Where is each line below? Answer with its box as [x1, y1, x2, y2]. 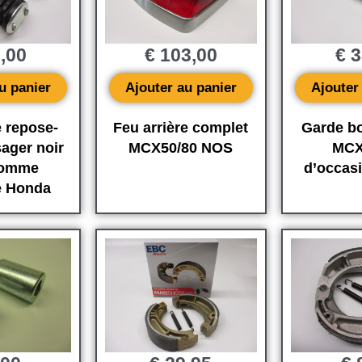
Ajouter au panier [124, 79, 237, 95]
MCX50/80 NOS [128, 139, 234, 156]
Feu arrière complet [113, 119, 249, 136]
